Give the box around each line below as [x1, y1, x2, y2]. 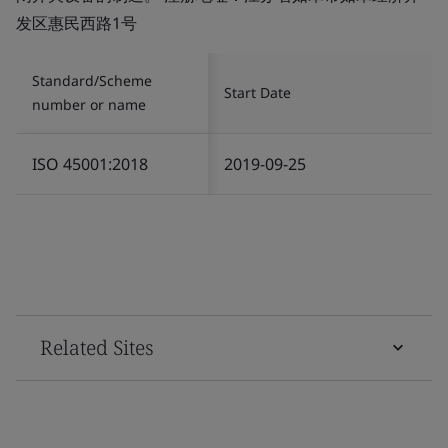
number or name [32, 94, 146, 114]
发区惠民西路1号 [16, 11, 137, 34]
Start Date [224, 82, 291, 102]
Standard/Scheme [32, 70, 152, 90]
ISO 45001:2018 [32, 152, 148, 175]
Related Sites [40, 333, 154, 361]
